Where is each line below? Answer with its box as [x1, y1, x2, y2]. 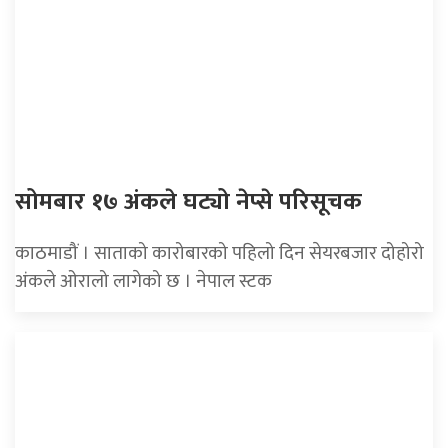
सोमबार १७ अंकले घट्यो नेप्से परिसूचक [15, 182, 362, 223]
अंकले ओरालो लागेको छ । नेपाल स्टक [15, 265, 272, 298]
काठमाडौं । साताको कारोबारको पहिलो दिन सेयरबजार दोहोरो [15, 237, 424, 270]
